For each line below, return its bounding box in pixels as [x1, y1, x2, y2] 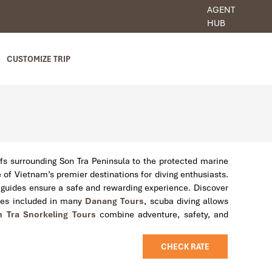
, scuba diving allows [144, 195, 229, 207]
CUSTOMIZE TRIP [7, 53, 70, 65]
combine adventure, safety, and [95, 209, 228, 220]
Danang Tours [85, 195, 144, 207]
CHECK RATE [161, 241, 209, 253]
